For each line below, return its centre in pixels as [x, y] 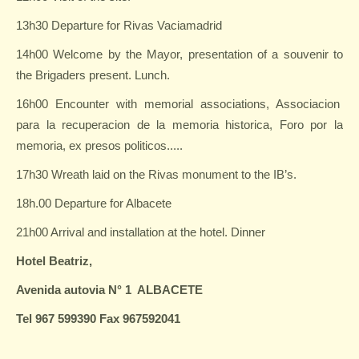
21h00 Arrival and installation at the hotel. [123, 232]
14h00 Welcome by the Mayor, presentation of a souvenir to [179, 54]
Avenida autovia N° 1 [74, 290]
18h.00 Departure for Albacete [94, 203]
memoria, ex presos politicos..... [99, 145]
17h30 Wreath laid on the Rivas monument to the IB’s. [156, 174]
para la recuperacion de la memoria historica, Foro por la [179, 125]
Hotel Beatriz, [54, 261]
